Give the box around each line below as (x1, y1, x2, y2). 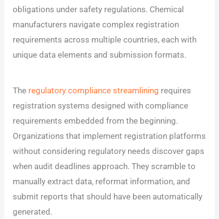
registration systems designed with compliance (13, 101, 189, 111)
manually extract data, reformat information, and (13, 176, 191, 187)
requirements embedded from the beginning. (13, 116, 178, 126)
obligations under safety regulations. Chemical (13, 4, 184, 14)
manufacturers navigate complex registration (13, 19, 179, 29)
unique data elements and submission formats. (13, 49, 187, 60)
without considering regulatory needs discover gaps (13, 146, 205, 156)
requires (159, 86, 192, 96)
